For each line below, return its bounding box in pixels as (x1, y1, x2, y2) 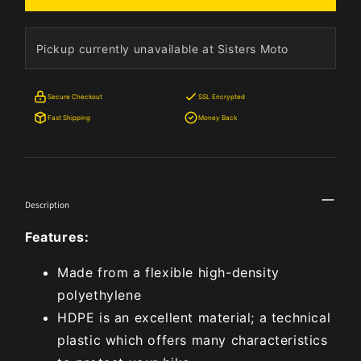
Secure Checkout (48, 93, 102, 102)
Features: (25, 228, 89, 245)
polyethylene (57, 286, 142, 303)
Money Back (197, 113, 237, 122)
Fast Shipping (48, 113, 90, 122)
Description (25, 198, 69, 210)
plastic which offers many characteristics (57, 331, 328, 348)
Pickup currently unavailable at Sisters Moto (35, 41, 288, 56)
